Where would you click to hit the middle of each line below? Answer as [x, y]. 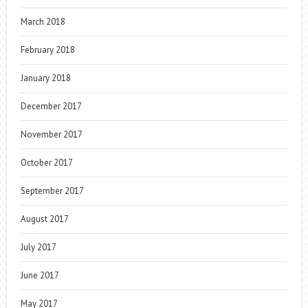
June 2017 [40, 275]
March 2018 [43, 21]
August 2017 [44, 219]
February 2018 [47, 49]
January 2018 [45, 78]
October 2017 [46, 162]
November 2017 [51, 134]
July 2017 [38, 247]
